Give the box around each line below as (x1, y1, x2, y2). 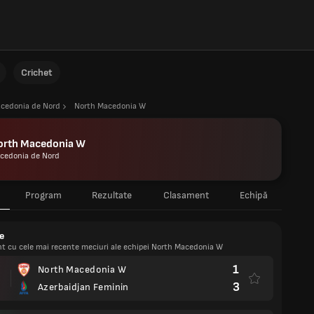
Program (25, 189, 62, 201)
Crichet (21, 67, 53, 78)
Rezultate (92, 189, 132, 201)
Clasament (163, 189, 209, 201)
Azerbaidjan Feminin (38, 281, 129, 293)
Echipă (239, 189, 268, 201)
